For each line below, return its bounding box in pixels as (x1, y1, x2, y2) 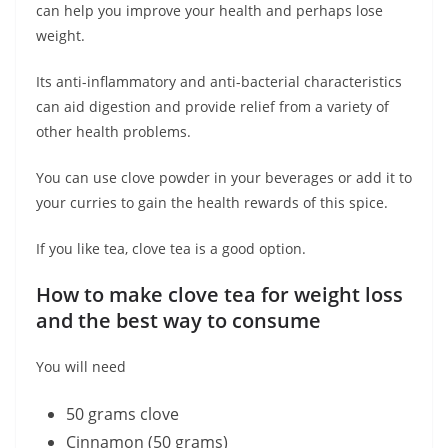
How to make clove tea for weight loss (36, 281, 403, 309)
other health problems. (36, 122, 191, 142)
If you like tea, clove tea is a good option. (36, 239, 306, 259)
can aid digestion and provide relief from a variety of (36, 97, 389, 117)
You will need (36, 357, 126, 377)
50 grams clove (66, 403, 179, 426)
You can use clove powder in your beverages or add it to (36, 168, 412, 188)
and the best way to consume (36, 307, 321, 335)
